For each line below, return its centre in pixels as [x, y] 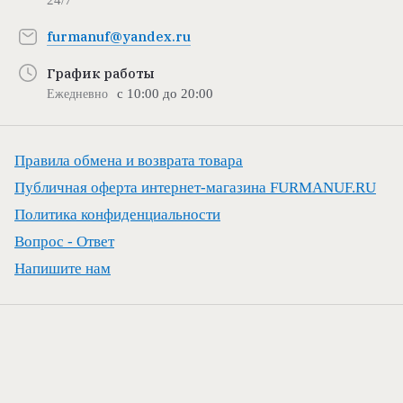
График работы [101, 74]
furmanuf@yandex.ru [119, 37]
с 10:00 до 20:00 [165, 94]
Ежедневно [77, 94]
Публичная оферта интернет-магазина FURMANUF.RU [195, 188]
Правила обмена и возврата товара [129, 161]
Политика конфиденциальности [117, 215]
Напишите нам [63, 269]
